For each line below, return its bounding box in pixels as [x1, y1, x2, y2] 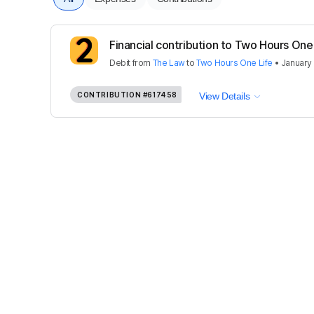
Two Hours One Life [196, 57, 273, 68]
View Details [199, 90, 250, 102]
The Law [152, 57, 185, 68]
